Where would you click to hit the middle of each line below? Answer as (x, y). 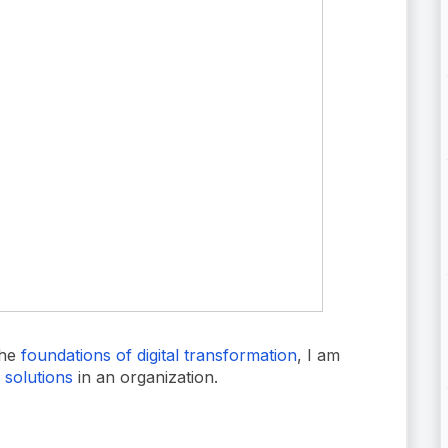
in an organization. (145, 376)
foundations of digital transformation (159, 354)
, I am (318, 354)
